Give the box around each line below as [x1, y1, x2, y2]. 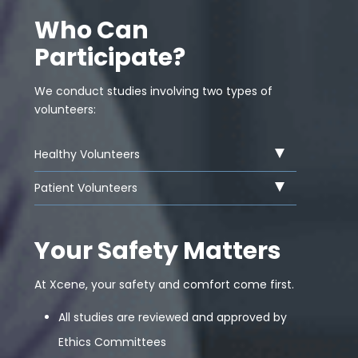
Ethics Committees [58, 334, 167, 350]
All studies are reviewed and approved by [58, 309, 288, 325]
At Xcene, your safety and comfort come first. [34, 276, 295, 292]
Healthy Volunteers [34, 146, 141, 162]
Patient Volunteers [34, 180, 138, 196]
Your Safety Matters [34, 234, 282, 268]
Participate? [34, 41, 186, 74]
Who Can [34, 14, 149, 47]
